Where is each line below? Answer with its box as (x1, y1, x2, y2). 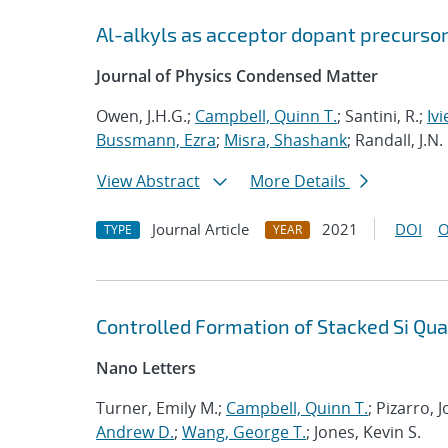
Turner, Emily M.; (96, 397, 226, 419)
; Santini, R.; (337, 105, 427, 127)
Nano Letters (96, 357, 196, 379)
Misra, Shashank (224, 129, 347, 151)
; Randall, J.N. (347, 129, 443, 151)
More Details (250, 170, 350, 192)
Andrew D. (96, 421, 174, 443)
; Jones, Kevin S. (306, 421, 421, 443)
